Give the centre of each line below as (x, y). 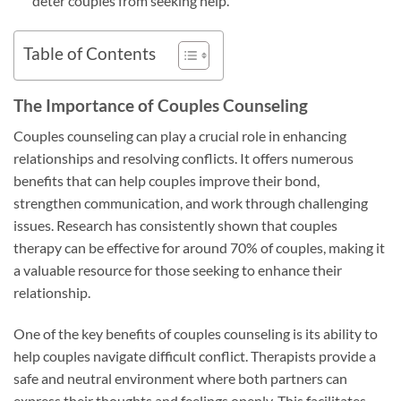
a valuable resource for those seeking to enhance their (178, 270)
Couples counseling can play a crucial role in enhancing (180, 136)
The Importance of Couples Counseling (161, 105)
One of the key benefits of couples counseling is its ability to (196, 334)
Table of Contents (90, 54)
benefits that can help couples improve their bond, (166, 181)
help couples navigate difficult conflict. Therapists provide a (195, 356)
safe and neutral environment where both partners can (180, 379)
